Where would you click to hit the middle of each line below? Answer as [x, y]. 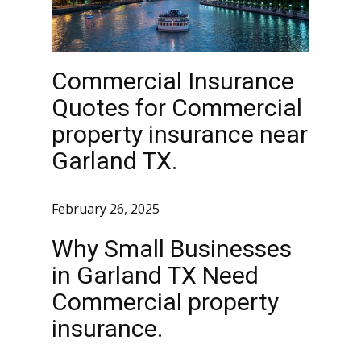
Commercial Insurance [173, 81]
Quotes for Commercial [177, 108]
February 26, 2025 [106, 209]
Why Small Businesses [172, 249]
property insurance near [180, 134]
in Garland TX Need [155, 275]
